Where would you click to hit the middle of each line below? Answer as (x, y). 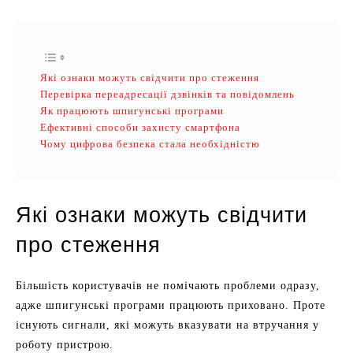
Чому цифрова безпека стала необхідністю (150, 144)
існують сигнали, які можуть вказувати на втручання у (167, 325)
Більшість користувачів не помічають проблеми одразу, (168, 286)
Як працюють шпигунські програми (132, 111)
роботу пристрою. (65, 345)
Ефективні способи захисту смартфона (140, 127)
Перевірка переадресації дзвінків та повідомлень (167, 94)
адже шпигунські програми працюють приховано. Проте (171, 305)
